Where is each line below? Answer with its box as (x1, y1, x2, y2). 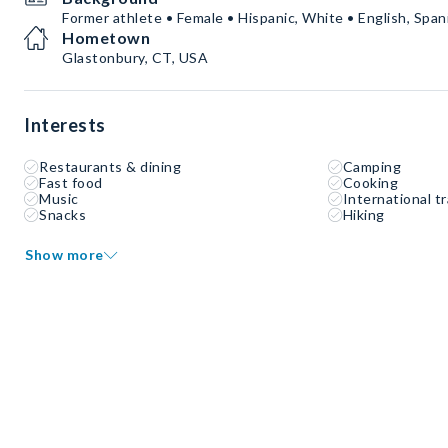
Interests (24, 114, 106, 137)
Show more (25, 246, 104, 264)
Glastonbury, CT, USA (62, 49, 208, 67)
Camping (342, 158, 402, 176)
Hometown (62, 28, 150, 48)
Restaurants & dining (39, 158, 181, 176)
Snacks (39, 206, 86, 224)
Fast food (39, 174, 103, 192)
